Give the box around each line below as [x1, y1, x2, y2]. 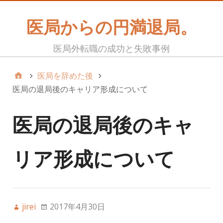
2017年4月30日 [50, 201, 105, 212]
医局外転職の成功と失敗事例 [53, 43, 170, 54]
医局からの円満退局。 [26, 15, 197, 38]
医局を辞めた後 [37, 70, 93, 81]
